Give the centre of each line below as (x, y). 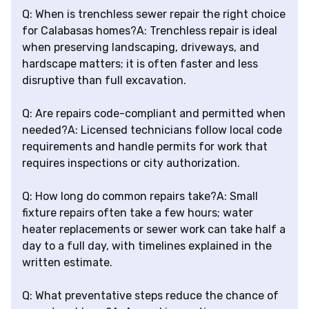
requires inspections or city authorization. (131, 163)
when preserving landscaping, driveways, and (141, 48)
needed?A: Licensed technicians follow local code (152, 130)
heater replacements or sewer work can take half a (154, 230)
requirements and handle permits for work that (145, 147)
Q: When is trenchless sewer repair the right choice (154, 14)
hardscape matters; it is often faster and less (140, 64)
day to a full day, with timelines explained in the (147, 246)
